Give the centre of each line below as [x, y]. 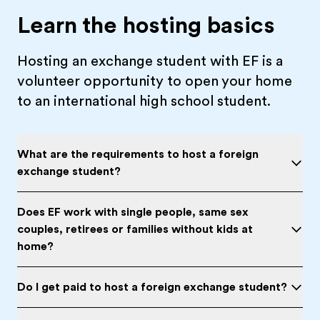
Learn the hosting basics [146, 25]
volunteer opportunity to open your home [155, 81]
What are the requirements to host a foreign [138, 154]
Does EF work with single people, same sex [133, 212]
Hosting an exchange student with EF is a [150, 61]
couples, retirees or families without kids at [135, 229]
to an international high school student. [144, 101]
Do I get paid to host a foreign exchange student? [152, 287]
